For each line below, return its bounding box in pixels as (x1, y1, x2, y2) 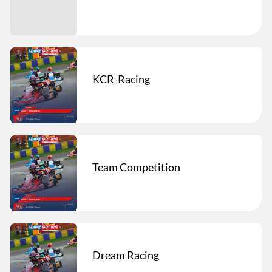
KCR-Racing (92, 72, 150, 86)
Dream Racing (92, 248, 159, 262)
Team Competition (92, 160, 180, 174)
